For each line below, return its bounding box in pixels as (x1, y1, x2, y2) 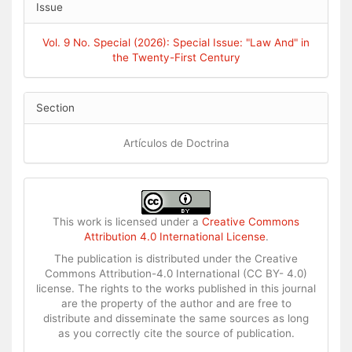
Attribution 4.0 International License (83, 229, 266, 243)
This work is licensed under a (53, 214, 202, 228)
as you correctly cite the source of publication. (57, 326, 295, 339)
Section (36, 101, 75, 114)
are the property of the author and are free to (60, 296, 291, 310)
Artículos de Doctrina (123, 136, 229, 149)
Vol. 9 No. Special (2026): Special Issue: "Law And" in (42, 35, 310, 49)
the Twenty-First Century (112, 50, 240, 64)
